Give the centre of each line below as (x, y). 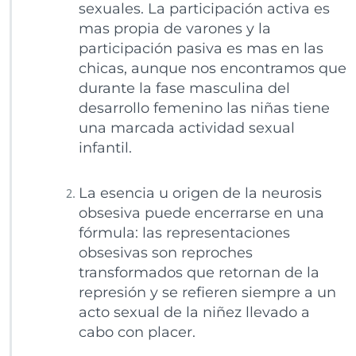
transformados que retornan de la (199, 273)
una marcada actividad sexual (186, 128)
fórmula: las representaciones (184, 233)
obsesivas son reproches (165, 253)
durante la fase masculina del (184, 89)
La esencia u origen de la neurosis (200, 193)
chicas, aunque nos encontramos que (212, 69)
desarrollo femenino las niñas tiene (204, 108)
